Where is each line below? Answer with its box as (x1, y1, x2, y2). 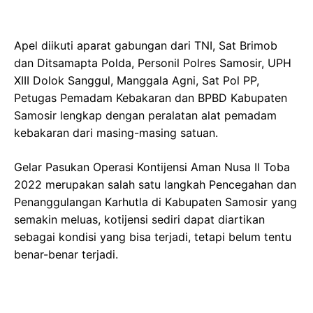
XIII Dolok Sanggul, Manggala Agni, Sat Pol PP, (14, 73, 259, 87)
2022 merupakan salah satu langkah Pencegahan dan (14, 177, 296, 191)
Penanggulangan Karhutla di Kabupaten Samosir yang (14, 194, 297, 209)
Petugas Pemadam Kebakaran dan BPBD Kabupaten (14, 90, 287, 105)
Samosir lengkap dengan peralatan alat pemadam (14, 108, 277, 122)
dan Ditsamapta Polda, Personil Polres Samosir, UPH (14, 55, 291, 70)
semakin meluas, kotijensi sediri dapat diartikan (14, 212, 265, 226)
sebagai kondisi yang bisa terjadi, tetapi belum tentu (14, 229, 291, 244)
